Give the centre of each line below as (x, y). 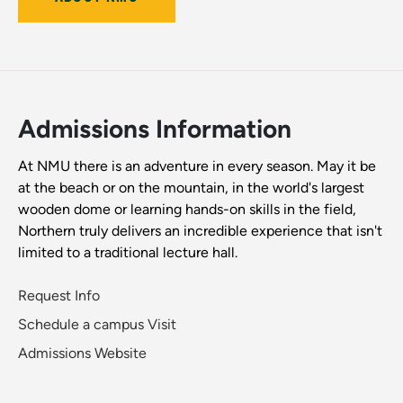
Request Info (59, 296)
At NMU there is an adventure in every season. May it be (197, 166)
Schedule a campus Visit (97, 325)
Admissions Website (82, 354)
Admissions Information (155, 129)
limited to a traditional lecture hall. (128, 253)
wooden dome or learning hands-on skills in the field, (187, 210)
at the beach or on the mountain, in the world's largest (191, 188)
